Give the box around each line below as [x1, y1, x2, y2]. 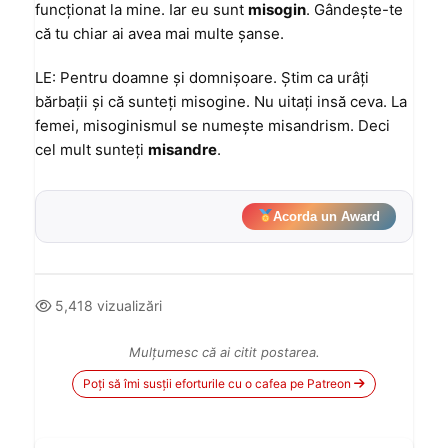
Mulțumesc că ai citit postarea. [128, 344, 320, 360]
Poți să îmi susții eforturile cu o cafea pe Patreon [83, 376, 351, 391]
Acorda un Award [273, 209, 380, 224]
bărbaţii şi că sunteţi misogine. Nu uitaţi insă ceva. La [35, 92, 407, 111]
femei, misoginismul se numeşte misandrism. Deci [35, 116, 390, 135]
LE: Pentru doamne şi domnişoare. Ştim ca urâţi [35, 68, 369, 87]
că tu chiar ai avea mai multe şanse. [35, 24, 284, 43]
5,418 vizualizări [51, 297, 162, 314]
